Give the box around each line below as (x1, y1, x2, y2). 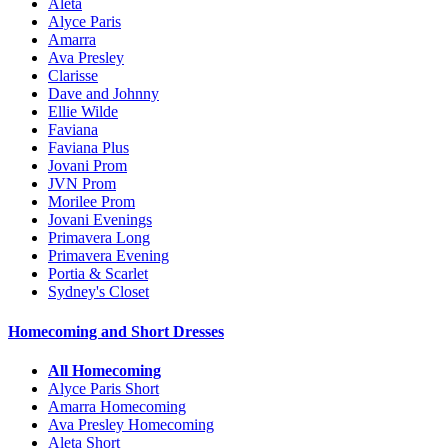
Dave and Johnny (48, 85, 159, 103)
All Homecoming (48, 361, 161, 379)
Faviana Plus (48, 139, 129, 157)
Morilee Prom (48, 193, 135, 211)
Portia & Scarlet (48, 265, 148, 283)
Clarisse (48, 67, 98, 85)
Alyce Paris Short (48, 379, 159, 397)
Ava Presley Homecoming (48, 415, 214, 433)
